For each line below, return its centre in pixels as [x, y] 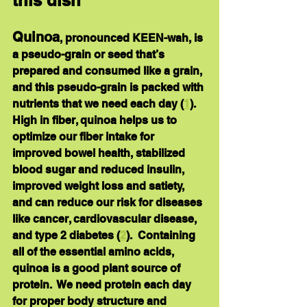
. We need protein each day [122, 285]
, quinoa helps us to [127, 121]
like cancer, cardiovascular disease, [106, 219]
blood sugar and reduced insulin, [100, 170]
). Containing [162, 236]
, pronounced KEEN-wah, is [133, 38]
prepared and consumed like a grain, [109, 71]
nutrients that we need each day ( [98, 104]
